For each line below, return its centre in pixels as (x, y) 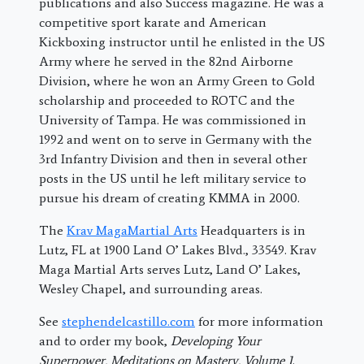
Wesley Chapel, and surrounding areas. (151, 289)
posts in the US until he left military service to (173, 178)
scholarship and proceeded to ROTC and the (167, 100)
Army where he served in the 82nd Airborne (166, 61)
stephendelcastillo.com (128, 321)
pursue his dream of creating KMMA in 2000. (169, 198)
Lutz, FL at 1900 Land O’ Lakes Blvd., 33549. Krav (178, 250)
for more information (259, 321)
